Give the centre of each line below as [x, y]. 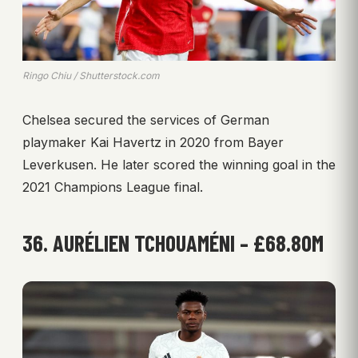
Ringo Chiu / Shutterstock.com [91, 75]
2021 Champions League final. [113, 187]
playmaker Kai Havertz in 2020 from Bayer [153, 142]
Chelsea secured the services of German [146, 119]
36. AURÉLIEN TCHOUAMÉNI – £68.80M [173, 243]
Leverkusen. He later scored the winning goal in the [179, 164]
